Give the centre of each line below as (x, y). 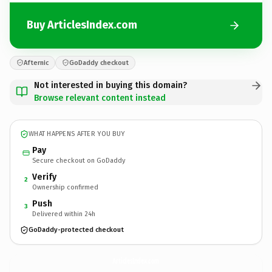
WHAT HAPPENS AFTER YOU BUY (77, 134)
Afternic (36, 63)
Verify (44, 177)
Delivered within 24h (64, 214)
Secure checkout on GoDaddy (79, 160)
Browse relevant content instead (100, 98)
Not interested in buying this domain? (110, 85)
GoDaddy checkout (99, 63)
